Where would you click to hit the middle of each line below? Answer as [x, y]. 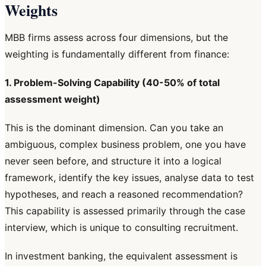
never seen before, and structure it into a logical [113, 161]
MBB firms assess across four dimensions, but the [116, 38]
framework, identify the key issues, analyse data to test [129, 178]
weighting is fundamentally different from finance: [117, 54]
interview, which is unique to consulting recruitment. [121, 228]
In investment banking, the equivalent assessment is [121, 256]
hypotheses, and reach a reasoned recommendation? [124, 194]
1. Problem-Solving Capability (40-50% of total [112, 83]
